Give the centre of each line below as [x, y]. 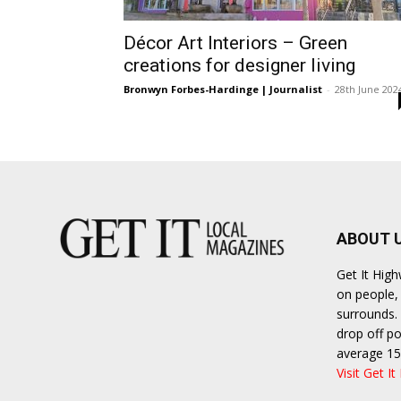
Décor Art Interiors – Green [235, 43]
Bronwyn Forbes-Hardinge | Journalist [223, 89]
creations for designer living [239, 65]
